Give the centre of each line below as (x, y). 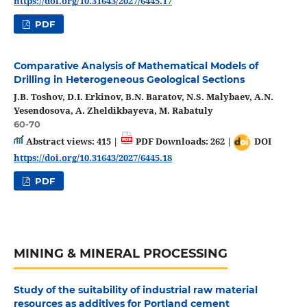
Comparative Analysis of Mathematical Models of (136, 66)
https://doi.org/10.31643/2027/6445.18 (93, 157)
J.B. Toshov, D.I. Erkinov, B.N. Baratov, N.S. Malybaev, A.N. (143, 97)
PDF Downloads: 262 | (183, 142)
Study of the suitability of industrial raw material (135, 290)
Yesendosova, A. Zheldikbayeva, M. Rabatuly (113, 111)
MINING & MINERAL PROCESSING (120, 253)
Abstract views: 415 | (72, 142)
